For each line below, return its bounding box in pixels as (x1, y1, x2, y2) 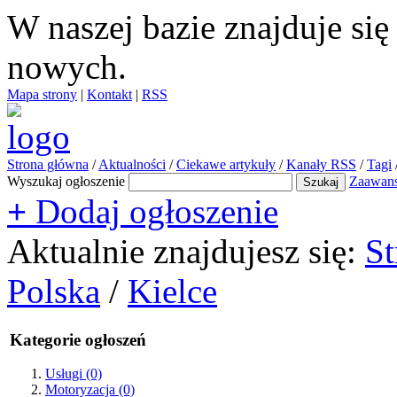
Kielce (128, 272, 217, 310)
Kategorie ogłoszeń (10, 330, 146, 349)
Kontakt (87, 87, 132, 102)
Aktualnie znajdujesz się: (7, 232, 356, 270)
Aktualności (98, 157, 166, 172)
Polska (7, 272, 100, 310)
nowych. (7, 48, 127, 86)
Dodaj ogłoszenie (27, 192, 278, 230)
